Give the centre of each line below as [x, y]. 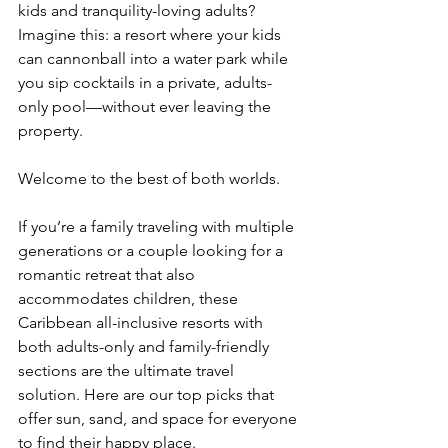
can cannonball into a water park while [155, 58]
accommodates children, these [130, 298]
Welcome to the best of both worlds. [149, 178]
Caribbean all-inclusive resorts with [142, 322]
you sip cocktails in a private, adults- [145, 82]
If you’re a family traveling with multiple [158, 226]
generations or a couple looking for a [152, 250]
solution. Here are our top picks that [148, 394]
